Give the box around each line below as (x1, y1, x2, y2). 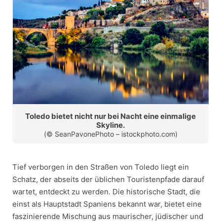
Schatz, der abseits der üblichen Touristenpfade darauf (12, 174, 204, 184)
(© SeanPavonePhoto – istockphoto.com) (43, 129, 178, 138)
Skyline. (96, 120, 125, 130)
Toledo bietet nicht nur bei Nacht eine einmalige (25, 111, 196, 121)
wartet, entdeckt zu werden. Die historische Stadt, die (12, 186, 200, 196)
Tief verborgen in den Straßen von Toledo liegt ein (12, 162, 189, 172)
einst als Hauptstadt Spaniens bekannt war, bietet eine (12, 199, 202, 209)
